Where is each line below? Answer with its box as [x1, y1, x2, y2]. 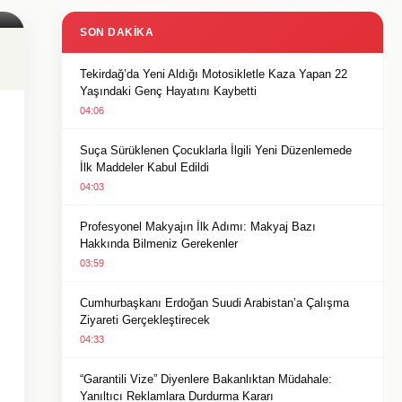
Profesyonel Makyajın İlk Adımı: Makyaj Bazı [80, 220, 316, 233]
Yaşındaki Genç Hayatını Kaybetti [80, 84, 257, 98]
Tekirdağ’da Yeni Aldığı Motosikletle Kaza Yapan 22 [80, 67, 347, 81]
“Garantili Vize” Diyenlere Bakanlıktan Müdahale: [80, 372, 332, 386]
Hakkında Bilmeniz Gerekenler [80, 237, 238, 250]
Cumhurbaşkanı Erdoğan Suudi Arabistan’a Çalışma [80, 296, 349, 310]
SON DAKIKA [80, 26, 153, 39]
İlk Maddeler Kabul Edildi [80, 161, 209, 174]
